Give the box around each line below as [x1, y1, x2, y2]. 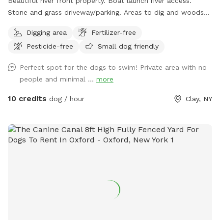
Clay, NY [186, 94, 212, 103]
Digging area [27, 28, 67, 36]
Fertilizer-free [91, 28, 136, 36]
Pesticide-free [27, 42, 73, 50]
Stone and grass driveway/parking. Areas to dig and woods [8, 8, 204, 16]
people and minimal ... [20, 75, 96, 83]
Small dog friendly [98, 42, 159, 50]
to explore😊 [8, 20, 50, 28]
